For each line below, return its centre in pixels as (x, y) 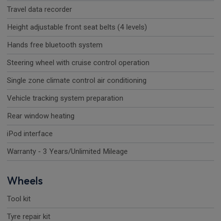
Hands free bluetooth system (55, 45)
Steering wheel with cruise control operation (78, 63)
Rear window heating (41, 116)
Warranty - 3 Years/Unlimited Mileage (67, 152)
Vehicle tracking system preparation (65, 98)
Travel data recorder (39, 10)
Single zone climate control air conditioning (77, 81)
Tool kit (19, 199)
